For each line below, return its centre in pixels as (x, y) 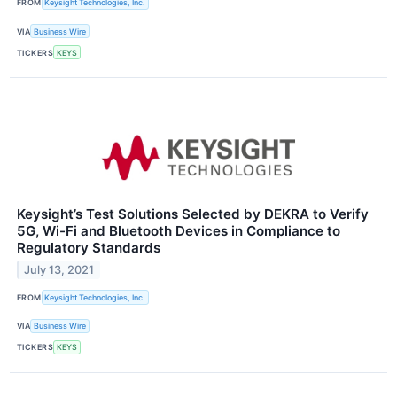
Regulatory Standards (89, 248)
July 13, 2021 (59, 270)
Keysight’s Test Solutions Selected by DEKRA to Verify (193, 214)
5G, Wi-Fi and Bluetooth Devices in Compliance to (179, 231)
